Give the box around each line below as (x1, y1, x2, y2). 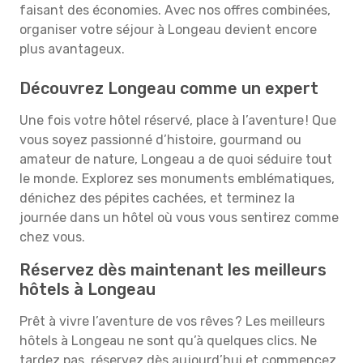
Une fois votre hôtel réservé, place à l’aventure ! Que (19, 113, 336, 128)
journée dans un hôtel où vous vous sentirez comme (19, 210, 339, 225)
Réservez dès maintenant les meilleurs (19, 260, 327, 280)
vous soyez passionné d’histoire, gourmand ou (19, 132, 301, 147)
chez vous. (19, 229, 85, 245)
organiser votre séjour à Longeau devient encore (19, 22, 317, 37)
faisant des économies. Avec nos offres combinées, (19, 2, 331, 18)
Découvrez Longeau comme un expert (19, 79, 318, 98)
